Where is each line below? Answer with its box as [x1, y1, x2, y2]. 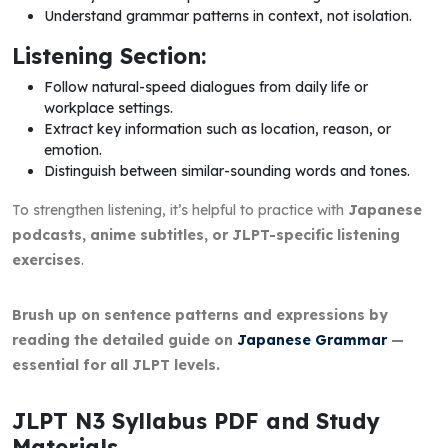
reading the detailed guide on [12, 330, 237, 349]
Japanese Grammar [237, 330, 387, 349]
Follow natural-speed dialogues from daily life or [44, 77, 368, 96]
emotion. [44, 140, 102, 159]
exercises [12, 250, 81, 269]
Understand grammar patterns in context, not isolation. [44, 6, 412, 25]
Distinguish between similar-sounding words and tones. [44, 161, 410, 180]
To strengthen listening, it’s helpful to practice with [12, 200, 348, 219]
